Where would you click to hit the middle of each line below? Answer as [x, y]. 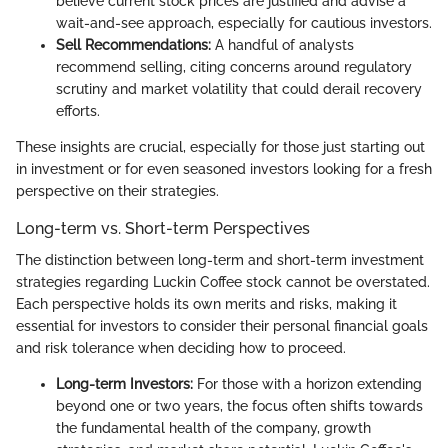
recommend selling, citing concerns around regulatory [234, 66]
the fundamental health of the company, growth [213, 427]
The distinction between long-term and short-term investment [220, 259]
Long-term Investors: [124, 383]
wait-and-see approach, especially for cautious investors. [244, 22]
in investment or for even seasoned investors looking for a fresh [224, 168]
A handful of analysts [282, 44]
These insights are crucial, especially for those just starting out [220, 146]
